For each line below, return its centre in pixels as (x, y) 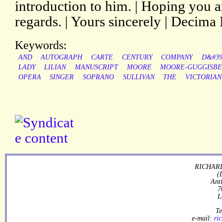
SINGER (62, 77)
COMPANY (177, 57)
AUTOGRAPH (62, 57)
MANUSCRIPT (96, 67)
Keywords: (41, 45)
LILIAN (55, 67)
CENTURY (137, 57)
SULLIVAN (139, 77)
